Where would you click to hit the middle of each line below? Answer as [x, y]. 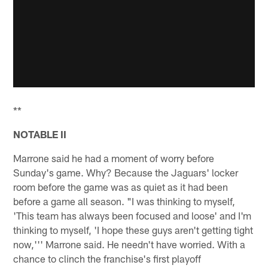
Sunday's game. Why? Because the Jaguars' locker [126, 172]
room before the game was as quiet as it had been [121, 186]
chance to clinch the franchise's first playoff [107, 258]
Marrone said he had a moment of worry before [114, 158]
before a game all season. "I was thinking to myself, [124, 201]
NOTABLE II [40, 134]
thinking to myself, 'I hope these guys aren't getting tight [133, 229]
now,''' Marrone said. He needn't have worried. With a [130, 244]
